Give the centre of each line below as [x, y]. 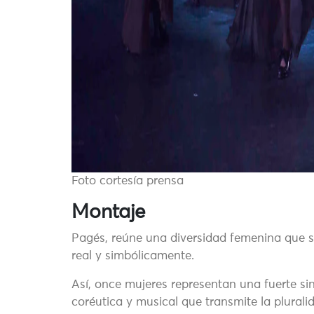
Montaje [108, 213]
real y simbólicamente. [133, 257]
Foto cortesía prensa [128, 182]
